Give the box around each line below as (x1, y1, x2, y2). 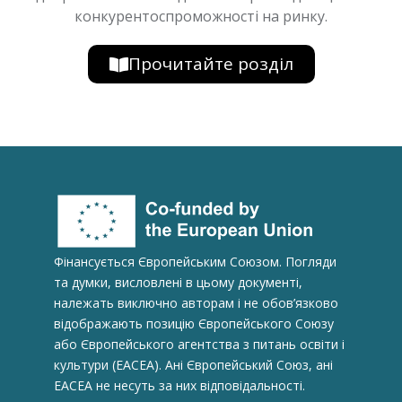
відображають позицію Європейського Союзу (54, 314, 334, 332)
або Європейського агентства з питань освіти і (54, 335, 345, 353)
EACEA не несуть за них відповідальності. (54, 376, 305, 394)
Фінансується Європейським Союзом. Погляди (54, 252, 336, 270)
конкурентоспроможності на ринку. (74, 5, 328, 26)
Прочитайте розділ (127, 51, 293, 75)
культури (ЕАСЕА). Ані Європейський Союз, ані (54, 355, 333, 373)
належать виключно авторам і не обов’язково (54, 293, 338, 311)
